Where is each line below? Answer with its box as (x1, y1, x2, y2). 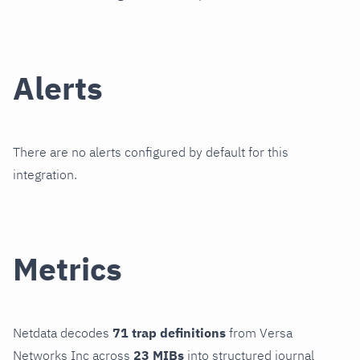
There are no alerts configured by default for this (13, 143, 288, 160)
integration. (13, 166, 77, 182)
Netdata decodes (13, 325, 112, 342)
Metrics (13, 247, 122, 289)
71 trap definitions (112, 325, 226, 342)
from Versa (226, 325, 292, 342)
